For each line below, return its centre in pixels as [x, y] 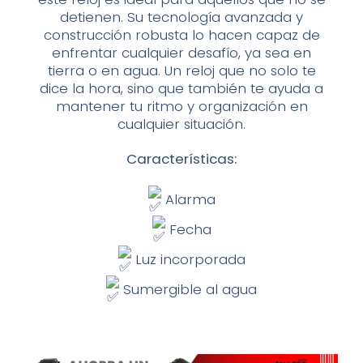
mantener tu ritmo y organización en [181, 107]
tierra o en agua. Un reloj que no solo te [181, 71]
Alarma [188, 200]
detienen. [94, 17]
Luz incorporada [188, 260]
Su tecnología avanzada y [215, 17]
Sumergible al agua [188, 290]
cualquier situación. [181, 124]
